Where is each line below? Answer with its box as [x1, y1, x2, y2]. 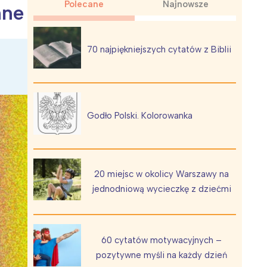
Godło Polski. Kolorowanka [87, 110, 193, 121]
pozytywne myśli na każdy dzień [96, 249, 227, 260]
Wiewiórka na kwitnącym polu [59, 68, 175, 79]
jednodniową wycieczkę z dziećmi [92, 183, 231, 194]
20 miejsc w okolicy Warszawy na [94, 168, 229, 179]
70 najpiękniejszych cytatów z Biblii [87, 44, 231, 55]
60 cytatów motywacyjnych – [101, 234, 222, 246]
